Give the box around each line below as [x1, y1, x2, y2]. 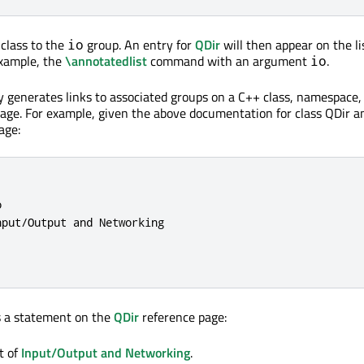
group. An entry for [84, 35, 195, 55]
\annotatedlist [65, 51, 147, 71]
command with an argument [147, 51, 310, 71]
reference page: [139, 307, 227, 327]
